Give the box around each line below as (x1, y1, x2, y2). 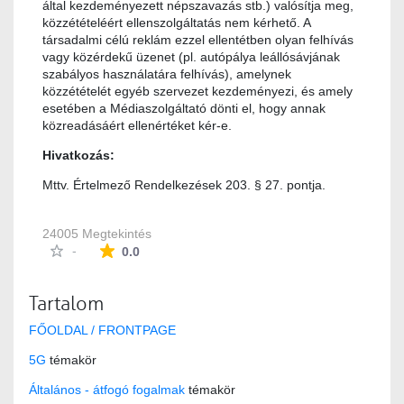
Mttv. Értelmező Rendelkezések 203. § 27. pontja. (42, 178, 329, 193)
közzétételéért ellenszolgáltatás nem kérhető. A (42, 15, 310, 31)
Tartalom (29, 292, 104, 317)
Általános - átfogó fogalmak (29, 382, 185, 398)
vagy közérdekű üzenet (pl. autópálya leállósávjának (42, 50, 340, 65)
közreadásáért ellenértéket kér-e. (42, 118, 232, 133)
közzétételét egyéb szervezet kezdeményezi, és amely (42, 84, 353, 99)
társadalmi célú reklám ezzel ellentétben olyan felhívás (42, 32, 353, 48)
